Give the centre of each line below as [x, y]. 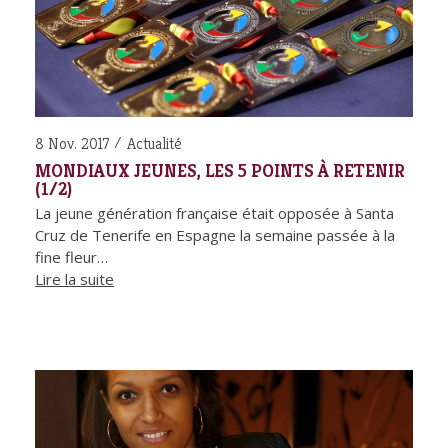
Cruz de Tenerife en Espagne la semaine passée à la [215, 235]
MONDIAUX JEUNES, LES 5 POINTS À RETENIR [220, 171]
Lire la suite [74, 279]
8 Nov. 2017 [72, 144]
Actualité [154, 144]
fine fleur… [71, 257]
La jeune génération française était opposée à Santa [214, 213]
